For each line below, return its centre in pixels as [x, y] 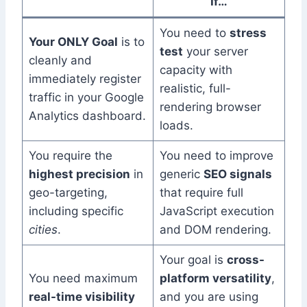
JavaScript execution [217, 211]
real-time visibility [82, 297]
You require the [70, 156]
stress [248, 33]
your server [215, 52]
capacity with [196, 70]
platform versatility [215, 279]
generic [181, 174]
